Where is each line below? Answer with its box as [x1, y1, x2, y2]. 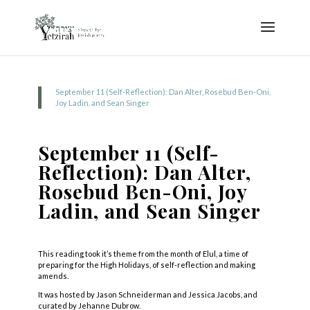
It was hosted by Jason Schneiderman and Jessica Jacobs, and [37, 290, 257, 299]
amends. [37, 271, 69, 280]
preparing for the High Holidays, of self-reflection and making [37, 260, 255, 269]
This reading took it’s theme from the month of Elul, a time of [37, 249, 248, 258]
